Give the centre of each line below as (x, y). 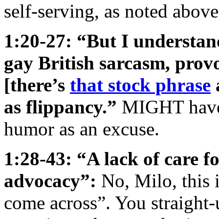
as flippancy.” (60, 107)
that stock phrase (140, 85)
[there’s (37, 85)
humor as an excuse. (82, 129)
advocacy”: (50, 180)
